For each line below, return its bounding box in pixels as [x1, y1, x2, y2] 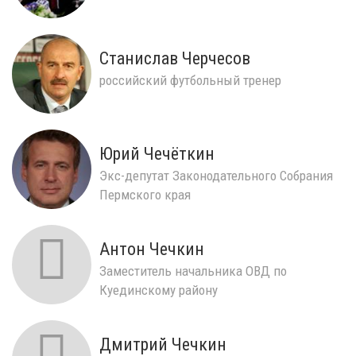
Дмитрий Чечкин [99, 334, 226, 354]
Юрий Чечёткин [99, 143, 215, 164]
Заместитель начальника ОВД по [99, 262, 287, 279]
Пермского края [99, 186, 191, 203]
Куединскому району [99, 281, 218, 298]
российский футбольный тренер [99, 72, 281, 88]
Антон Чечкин [99, 238, 204, 259]
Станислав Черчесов [99, 48, 250, 68]
